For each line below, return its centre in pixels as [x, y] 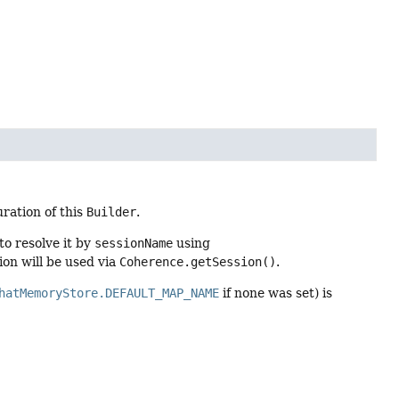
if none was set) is [276, 293]
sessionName [134, 243]
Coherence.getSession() [198, 261]
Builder [112, 212]
